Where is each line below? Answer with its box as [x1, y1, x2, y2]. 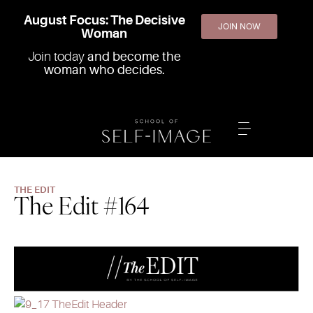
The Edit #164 [14, 190, 150, 221]
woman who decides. [43, 63, 165, 78]
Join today [27, 50, 87, 64]
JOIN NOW [218, 21, 261, 31]
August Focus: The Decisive [23, 13, 185, 27]
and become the [87, 50, 181, 64]
